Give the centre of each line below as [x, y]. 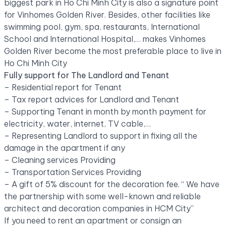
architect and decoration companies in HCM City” [99, 208]
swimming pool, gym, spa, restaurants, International [102, 26]
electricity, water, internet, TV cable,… [77, 123]
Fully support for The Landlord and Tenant [87, 75]
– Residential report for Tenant [63, 87]
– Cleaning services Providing [60, 160]
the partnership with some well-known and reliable [102, 196]
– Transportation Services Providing [73, 172]
